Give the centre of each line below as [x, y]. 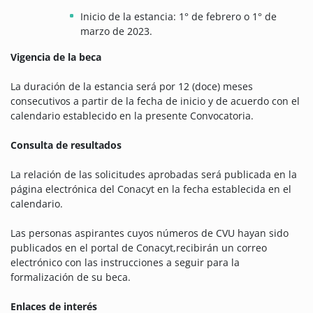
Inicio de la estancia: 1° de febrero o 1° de [179, 17]
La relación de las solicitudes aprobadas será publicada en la [154, 175]
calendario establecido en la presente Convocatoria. [132, 116]
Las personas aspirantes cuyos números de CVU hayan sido [150, 233]
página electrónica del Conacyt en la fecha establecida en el [151, 189]
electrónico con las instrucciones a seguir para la [125, 263]
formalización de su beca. [71, 277]
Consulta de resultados [66, 145]
